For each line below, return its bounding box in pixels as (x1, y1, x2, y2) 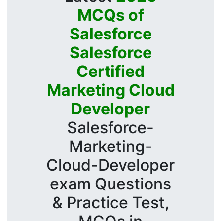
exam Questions (50, 174, 171, 193)
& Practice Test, (52, 192, 169, 212)
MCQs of (77, 5, 144, 25)
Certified (76, 61, 145, 81)
